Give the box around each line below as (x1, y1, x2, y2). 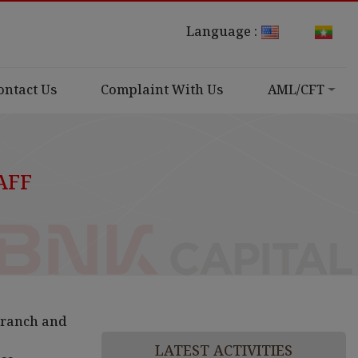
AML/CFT (268, 81, 325, 99)
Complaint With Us (101, 81, 224, 99)
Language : (186, 22, 257, 40)
